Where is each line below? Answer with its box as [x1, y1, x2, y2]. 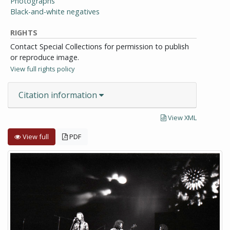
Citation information [18, 89, 99, 101]
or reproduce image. [10, 52, 79, 62]
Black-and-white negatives [10, 7, 100, 16]
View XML [166, 113, 197, 122]
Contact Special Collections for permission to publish [10, 42, 189, 51]
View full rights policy [10, 64, 74, 73]
